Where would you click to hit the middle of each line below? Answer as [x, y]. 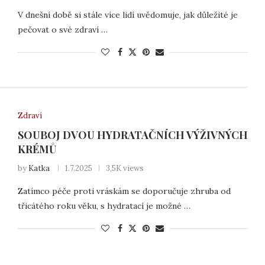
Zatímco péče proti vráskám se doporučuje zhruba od [124, 191]
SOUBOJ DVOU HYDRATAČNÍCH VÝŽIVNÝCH [132, 135]
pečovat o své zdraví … [62, 30]
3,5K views [125, 168]
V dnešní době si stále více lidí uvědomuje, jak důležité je [127, 15]
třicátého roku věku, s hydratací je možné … [104, 206]
